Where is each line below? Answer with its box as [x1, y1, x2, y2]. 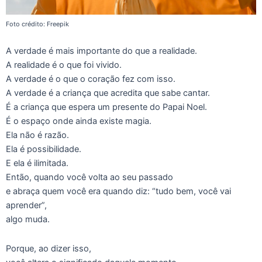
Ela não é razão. [6, 129, 69, 140]
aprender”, [6, 199, 47, 211]
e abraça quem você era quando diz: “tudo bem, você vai [6, 185, 231, 196]
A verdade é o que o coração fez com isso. [6, 73, 175, 84]
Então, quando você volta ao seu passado [6, 171, 173, 182]
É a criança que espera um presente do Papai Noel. [6, 101, 207, 112]
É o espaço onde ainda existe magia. [6, 115, 151, 126]
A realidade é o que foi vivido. [6, 59, 122, 70]
